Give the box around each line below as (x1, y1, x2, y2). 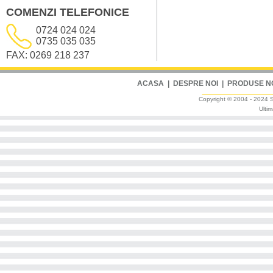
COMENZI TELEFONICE (6, 5, 129, 18)
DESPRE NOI (172, 79, 218, 88)
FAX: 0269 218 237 (6, 49, 90, 60)
